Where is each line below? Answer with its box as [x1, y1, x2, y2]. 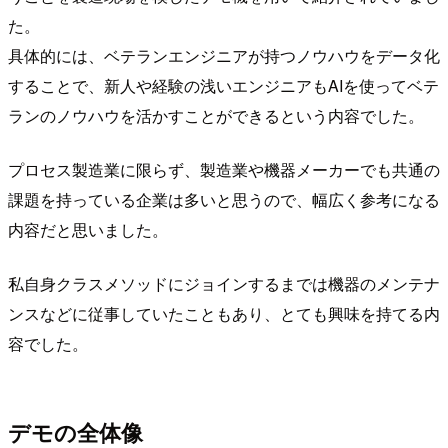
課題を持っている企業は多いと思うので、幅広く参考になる [8, 188, 440, 212]
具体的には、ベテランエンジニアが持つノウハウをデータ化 [8, 44, 440, 68]
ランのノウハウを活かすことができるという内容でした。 [8, 104, 424, 128]
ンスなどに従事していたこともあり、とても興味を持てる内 [8, 302, 440, 326]
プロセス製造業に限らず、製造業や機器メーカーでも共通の [8, 158, 440, 182]
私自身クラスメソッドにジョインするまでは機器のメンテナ [8, 272, 440, 296]
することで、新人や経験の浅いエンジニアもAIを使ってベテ [8, 74, 439, 98]
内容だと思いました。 [8, 218, 168, 242]
